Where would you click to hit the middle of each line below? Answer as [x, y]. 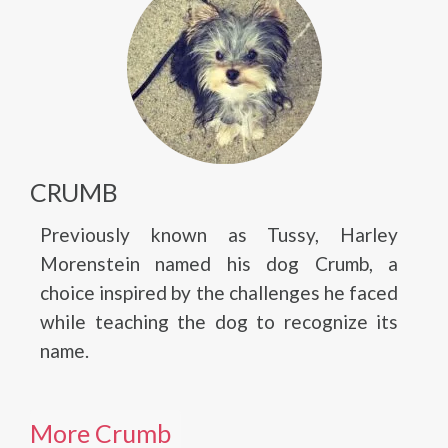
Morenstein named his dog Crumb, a [219, 263]
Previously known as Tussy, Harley [219, 234]
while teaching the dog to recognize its [219, 321]
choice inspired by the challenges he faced [219, 292]
